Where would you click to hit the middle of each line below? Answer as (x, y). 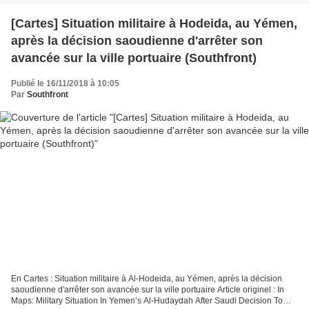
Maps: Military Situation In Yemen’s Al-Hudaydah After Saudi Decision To (147, 301)
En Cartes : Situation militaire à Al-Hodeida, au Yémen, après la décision (147, 279)
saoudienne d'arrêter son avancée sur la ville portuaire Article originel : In (148, 290)
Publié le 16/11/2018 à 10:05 (65, 83)
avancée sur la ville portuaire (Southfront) (134, 58)
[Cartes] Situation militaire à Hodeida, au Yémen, (154, 23)
